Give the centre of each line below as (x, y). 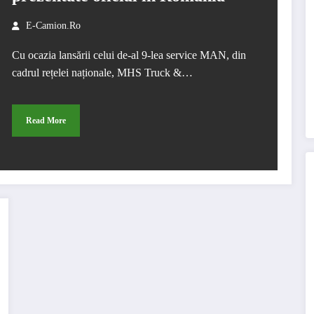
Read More (46, 120)
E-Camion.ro (53, 26)
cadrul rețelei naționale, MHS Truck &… (102, 73)
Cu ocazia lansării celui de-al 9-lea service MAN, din (129, 55)
